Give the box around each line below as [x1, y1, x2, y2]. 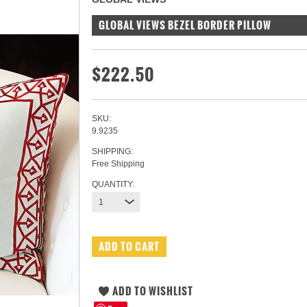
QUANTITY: [92, 180, 134, 189]
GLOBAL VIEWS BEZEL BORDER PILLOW [99, 17, 271, 33]
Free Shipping [92, 159, 145, 169]
